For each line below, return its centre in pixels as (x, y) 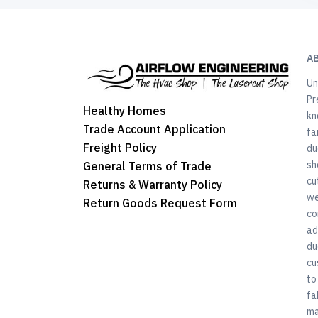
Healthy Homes (125, 111)
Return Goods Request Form (160, 203)
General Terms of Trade (147, 166)
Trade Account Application (154, 130)
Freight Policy (120, 148)
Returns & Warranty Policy (153, 185)
